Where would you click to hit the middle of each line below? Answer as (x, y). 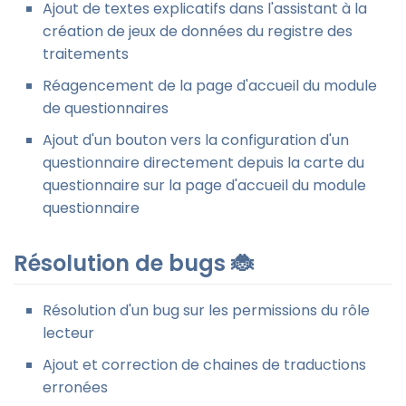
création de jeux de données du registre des (198, 31)
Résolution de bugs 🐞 (133, 263)
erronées (75, 387)
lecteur (68, 333)
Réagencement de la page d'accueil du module (210, 85)
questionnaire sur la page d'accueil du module (204, 185)
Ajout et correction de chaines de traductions (204, 364)
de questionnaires (106, 108)
